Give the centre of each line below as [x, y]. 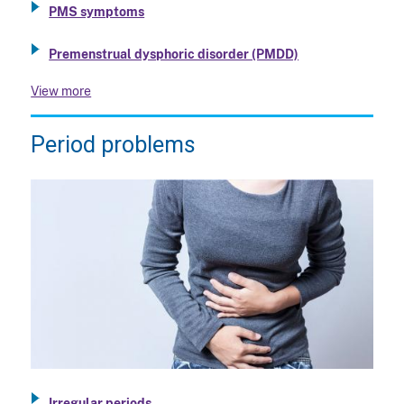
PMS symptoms [97, 11]
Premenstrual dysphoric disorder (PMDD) [174, 55]
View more [61, 92]
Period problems [114, 145]
